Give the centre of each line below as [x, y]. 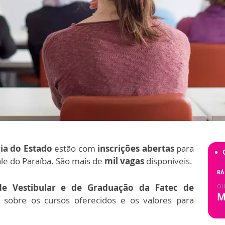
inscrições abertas [136, 148]
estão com [75, 148]
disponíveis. [168, 161]
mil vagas [124, 161]
